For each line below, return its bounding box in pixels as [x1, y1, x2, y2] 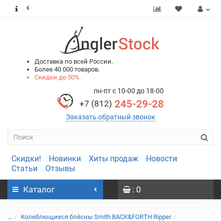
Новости [146, 154, 177, 163]
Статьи [11, 164, 37, 173]
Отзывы [45, 164, 75, 173]
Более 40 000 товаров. [35, 66, 100, 73]
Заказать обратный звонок [66, 113, 155, 121]
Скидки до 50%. [35, 74, 81, 81]
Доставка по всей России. [35, 58, 113, 65]
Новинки [49, 154, 81, 163]
